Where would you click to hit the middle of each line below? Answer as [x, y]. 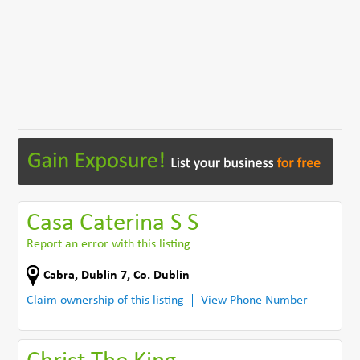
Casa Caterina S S [113, 223]
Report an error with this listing [109, 244]
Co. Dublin [162, 275]
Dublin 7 [104, 275]
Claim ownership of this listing [106, 300]
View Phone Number [255, 300]
